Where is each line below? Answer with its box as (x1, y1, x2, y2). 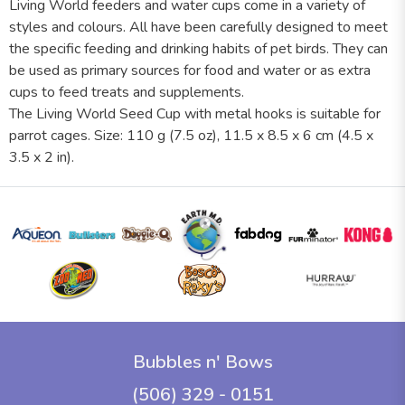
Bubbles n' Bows (132, 349, 273, 374)
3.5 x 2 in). (9, 146, 74, 167)
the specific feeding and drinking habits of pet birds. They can (9, 38, 388, 59)
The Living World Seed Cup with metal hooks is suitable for (9, 103, 381, 124)
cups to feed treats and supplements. (9, 81, 244, 102)
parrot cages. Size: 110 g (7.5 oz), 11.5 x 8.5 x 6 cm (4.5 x (9, 125, 373, 146)
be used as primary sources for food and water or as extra (9, 60, 371, 80)
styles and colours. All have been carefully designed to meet (9, 16, 388, 37)
